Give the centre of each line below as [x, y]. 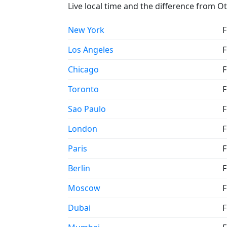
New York [86, 30]
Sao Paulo [87, 109]
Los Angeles [91, 49]
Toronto [83, 89]
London [83, 128]
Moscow [84, 188]
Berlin [79, 168]
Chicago [83, 69]
